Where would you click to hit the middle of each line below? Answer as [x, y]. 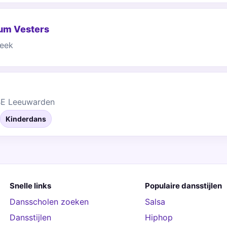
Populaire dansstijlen [183, 186]
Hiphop [159, 217]
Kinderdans [26, 119]
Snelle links [30, 186]
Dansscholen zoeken [49, 202]
